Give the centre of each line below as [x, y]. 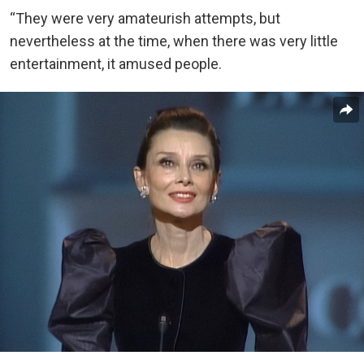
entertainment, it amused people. [116, 64]
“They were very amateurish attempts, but [145, 19]
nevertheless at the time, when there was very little [174, 41]
